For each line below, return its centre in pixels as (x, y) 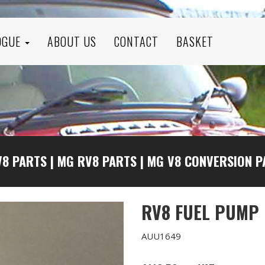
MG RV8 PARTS (97, 161)
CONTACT (136, 41)
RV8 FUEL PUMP (200, 212)
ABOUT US (72, 41)
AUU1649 (161, 236)
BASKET (195, 41)
